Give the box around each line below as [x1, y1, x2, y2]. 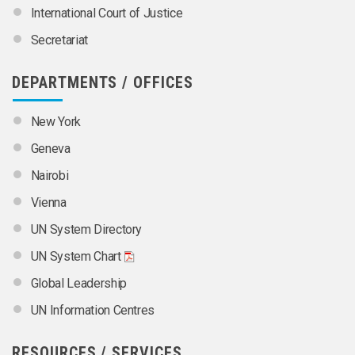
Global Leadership [30, 276, 127, 292]
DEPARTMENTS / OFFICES [12, 73, 193, 93]
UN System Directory [30, 222, 143, 238]
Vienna [30, 195, 67, 211]
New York [30, 114, 81, 130]
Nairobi [30, 168, 69, 184]
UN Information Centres [30, 303, 155, 319]
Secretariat [30, 32, 88, 48]
